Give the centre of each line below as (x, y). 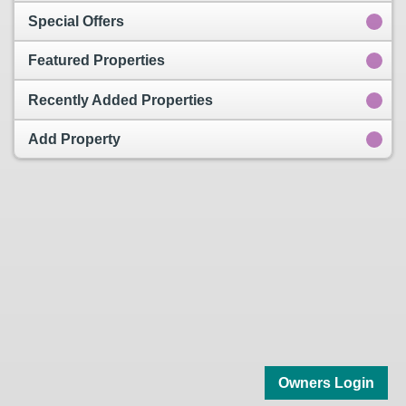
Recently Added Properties (121, 100)
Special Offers (76, 21)
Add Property (74, 140)
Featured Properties (97, 61)
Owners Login (326, 383)
